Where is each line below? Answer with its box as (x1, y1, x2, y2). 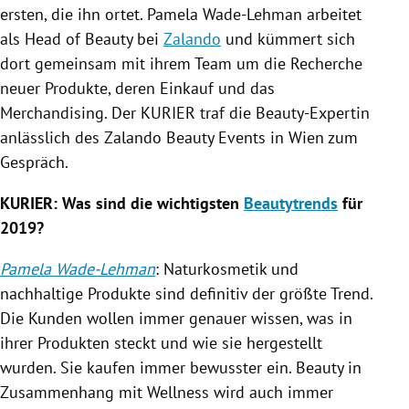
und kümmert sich (221, 27, 355, 49)
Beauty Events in (162, 126, 288, 148)
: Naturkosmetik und (155, 257, 299, 279)
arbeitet (302, 3, 362, 25)
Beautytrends (244, 192, 338, 214)
